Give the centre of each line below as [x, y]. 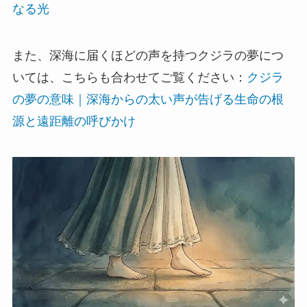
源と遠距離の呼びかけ [74, 121]
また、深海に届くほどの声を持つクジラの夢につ [148, 55]
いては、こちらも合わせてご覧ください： [129, 77]
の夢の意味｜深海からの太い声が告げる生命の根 [148, 99]
